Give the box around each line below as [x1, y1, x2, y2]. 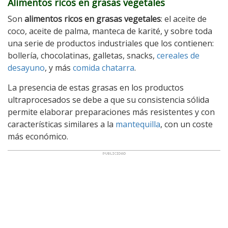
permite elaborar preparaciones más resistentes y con [8, 106, 215, 118]
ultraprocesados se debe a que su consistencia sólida [8, 94, 209, 106]
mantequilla [116, 119, 160, 130]
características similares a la [8, 119, 116, 130]
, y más [45, 62, 73, 74]
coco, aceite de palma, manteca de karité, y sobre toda [8, 25, 212, 37]
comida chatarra [73, 62, 134, 74]
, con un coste [160, 119, 213, 130]
